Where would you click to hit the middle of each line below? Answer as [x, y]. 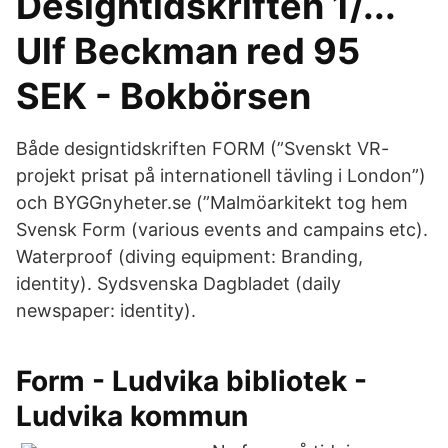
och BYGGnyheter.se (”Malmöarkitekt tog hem [217, 202]
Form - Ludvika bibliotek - [191, 381]
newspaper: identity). [106, 310]
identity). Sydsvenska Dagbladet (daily [178, 283]
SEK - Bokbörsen [163, 96]
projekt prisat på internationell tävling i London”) [221, 175]
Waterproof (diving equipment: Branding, [189, 256]
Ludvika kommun [132, 416]
